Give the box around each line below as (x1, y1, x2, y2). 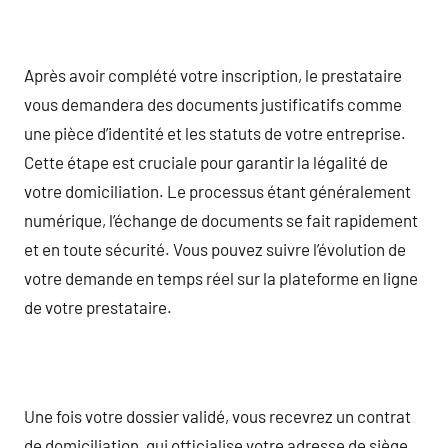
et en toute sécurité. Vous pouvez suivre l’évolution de (24, 238, 406, 259)
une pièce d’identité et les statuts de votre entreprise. (24, 122, 406, 143)
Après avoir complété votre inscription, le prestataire (24, 64, 402, 85)
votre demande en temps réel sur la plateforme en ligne (24, 267, 418, 288)
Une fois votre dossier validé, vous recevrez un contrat (24, 405, 411, 426)
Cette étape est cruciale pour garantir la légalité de (24, 151, 388, 172)
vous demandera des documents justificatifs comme (24, 93, 402, 114)
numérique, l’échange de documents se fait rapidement (24, 209, 418, 230)
